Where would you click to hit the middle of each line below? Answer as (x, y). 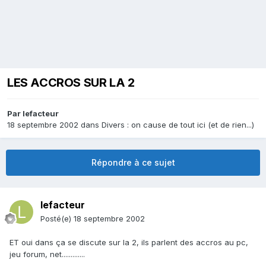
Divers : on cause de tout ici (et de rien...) (178, 125)
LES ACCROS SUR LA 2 (71, 83)
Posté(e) (57, 219)
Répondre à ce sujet (133, 163)
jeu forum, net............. (47, 254)
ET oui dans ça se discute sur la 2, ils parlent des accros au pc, (129, 243)
